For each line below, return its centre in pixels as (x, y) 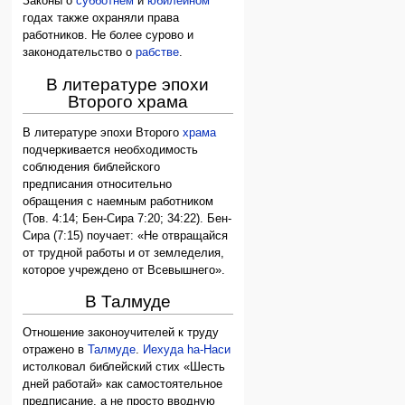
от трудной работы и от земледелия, (124, 253)
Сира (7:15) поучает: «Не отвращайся (126, 235)
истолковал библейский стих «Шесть (124, 367)
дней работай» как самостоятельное (123, 385)
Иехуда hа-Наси (187, 350)
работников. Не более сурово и (108, 35)
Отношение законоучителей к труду (121, 333)
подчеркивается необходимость (111, 150)
